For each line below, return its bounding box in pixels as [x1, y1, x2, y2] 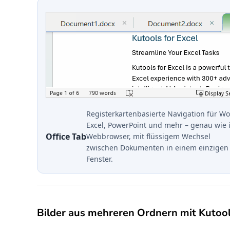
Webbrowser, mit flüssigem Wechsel [86, 131, 210, 142]
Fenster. [86, 154, 113, 164]
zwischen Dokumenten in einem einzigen [86, 143, 228, 153]
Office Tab [46, 131, 86, 143]
